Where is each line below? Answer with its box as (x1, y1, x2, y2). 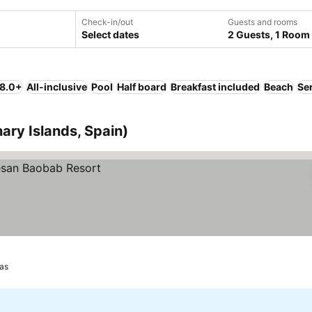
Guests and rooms (228, 17, 297, 27)
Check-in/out (81, 17, 133, 27)
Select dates (81, 29, 139, 40)
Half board (117, 81, 166, 93)
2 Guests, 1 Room (228, 29, 310, 40)
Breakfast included (171, 81, 260, 93)
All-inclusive (26, 81, 87, 93)
